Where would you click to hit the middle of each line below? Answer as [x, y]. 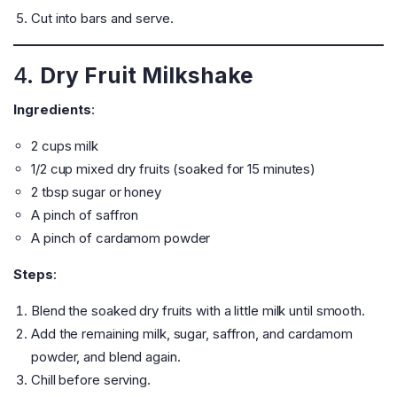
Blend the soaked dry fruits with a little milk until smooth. [198, 311]
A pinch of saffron [85, 215]
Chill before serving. [91, 380]
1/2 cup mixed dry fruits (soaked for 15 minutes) [174, 169]
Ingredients [52, 110]
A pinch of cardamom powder [121, 238]
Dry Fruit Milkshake [147, 76]
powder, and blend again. [106, 357]
